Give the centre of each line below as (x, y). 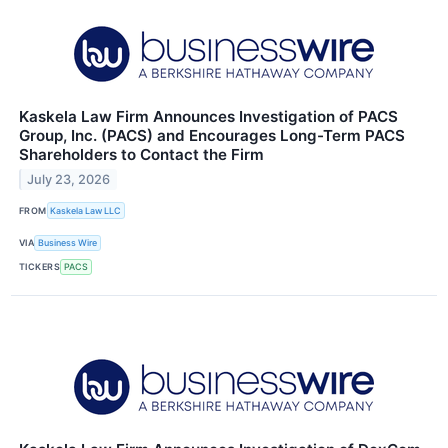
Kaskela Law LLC (86, 210)
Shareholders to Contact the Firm (141, 155)
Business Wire (68, 243)
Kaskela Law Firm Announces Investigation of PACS (208, 117)
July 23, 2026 (69, 180)
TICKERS (40, 267)
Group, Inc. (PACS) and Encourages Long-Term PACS (212, 136)
